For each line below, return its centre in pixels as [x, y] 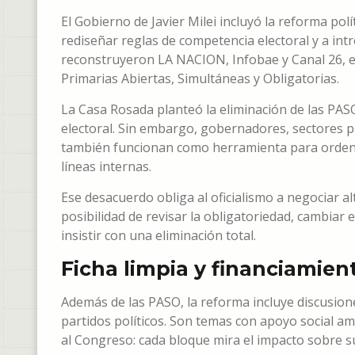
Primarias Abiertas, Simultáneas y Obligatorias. [200, 78]
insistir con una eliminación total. [158, 235]
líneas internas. [106, 166]
